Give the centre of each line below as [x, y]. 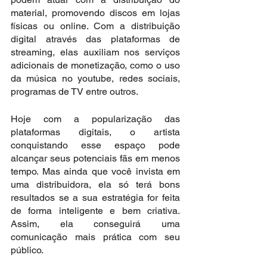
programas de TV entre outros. [74, 91]
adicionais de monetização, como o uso [95, 65]
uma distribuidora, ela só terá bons [95, 184]
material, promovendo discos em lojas [95, 13]
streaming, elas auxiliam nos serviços [95, 52]
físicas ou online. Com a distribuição [95, 26]
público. [28, 250]
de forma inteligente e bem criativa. [95, 211]
